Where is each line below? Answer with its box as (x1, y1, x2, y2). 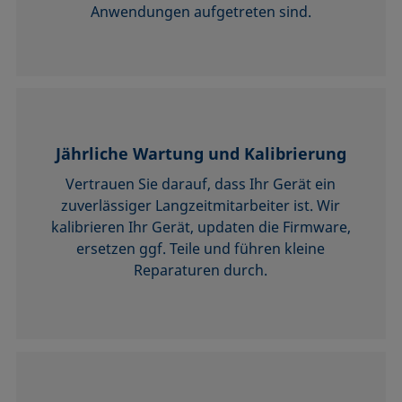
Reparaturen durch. (134, 260, 268, 281)
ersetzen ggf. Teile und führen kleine (76, 239, 326, 259)
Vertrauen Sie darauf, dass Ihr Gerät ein (66, 174, 336, 195)
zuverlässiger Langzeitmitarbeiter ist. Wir (61, 196, 341, 216)
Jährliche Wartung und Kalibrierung (55, 143, 346, 165)
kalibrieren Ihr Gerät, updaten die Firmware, (50, 217, 351, 238)
